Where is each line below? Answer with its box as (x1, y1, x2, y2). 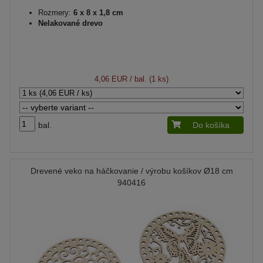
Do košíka (193, 120, 230, 130)
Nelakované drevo (38, 19, 103, 28)
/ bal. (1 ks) (127, 75, 168, 83)
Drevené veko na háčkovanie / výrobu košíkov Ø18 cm (30, 166, 233, 176)
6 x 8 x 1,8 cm (71, 8, 123, 17)
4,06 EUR (95, 75, 127, 83)
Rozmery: (38, 8, 71, 17)
